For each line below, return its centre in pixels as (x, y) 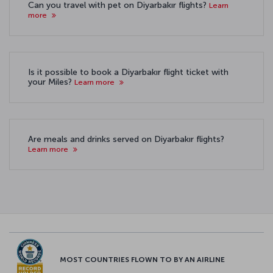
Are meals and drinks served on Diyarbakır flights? (126, 139)
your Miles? (51, 82)
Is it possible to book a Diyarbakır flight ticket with (128, 72)
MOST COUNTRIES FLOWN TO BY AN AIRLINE (142, 260)
